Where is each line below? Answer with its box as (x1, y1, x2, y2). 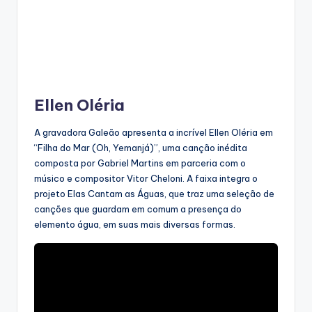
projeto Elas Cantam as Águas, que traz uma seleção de (34, 187, 274, 199)
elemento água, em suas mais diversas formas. (34, 218, 237, 230)
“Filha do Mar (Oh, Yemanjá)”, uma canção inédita (34, 141, 247, 153)
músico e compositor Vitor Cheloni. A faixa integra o (34, 172, 258, 184)
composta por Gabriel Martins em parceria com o (34, 157, 246, 169)
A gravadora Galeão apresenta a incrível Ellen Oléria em (34, 126, 273, 138)
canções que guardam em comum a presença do (34, 203, 242, 214)
